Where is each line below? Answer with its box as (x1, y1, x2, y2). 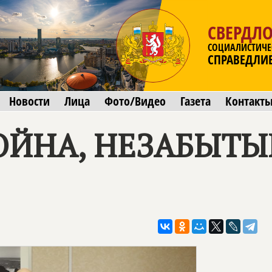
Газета (180, 93, 211, 109)
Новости (9, 93, 50, 109)
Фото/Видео (104, 93, 166, 109)
